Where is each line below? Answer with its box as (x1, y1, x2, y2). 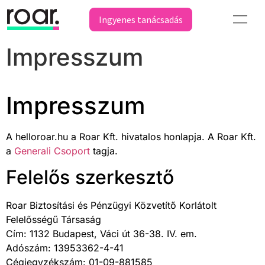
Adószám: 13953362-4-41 (6, 242, 124, 254)
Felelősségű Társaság (6, 214, 101, 226)
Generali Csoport (14, 145, 90, 157)
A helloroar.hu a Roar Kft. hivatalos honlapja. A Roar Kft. (6, 131, 256, 143)
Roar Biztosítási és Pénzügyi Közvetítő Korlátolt (6, 199, 216, 212)
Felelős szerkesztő (6, 166, 174, 189)
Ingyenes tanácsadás (99, 13, 183, 25)
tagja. (90, 145, 118, 157)
